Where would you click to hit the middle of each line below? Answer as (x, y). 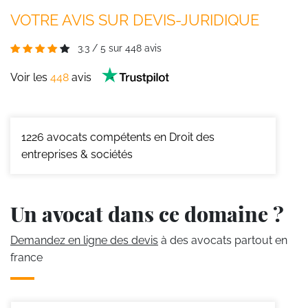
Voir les (30, 78)
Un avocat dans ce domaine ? (147, 213)
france (26, 257)
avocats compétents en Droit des (129, 137)
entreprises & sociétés (77, 154)
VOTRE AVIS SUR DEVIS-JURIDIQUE (135, 20)
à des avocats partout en (223, 240)
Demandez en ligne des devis (84, 240)
